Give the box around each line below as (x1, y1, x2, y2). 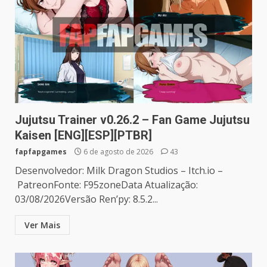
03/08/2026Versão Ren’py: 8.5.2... (15, 192, 158, 206)
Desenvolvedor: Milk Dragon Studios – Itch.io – (15, 163, 223, 177)
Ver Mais (24, 219, 60, 231)
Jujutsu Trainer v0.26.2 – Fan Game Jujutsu (15, 112, 250, 127)
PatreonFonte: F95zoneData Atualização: (15, 178, 198, 191)
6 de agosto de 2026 (82, 146, 155, 157)
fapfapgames (15, 146, 67, 157)
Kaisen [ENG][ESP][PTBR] (15, 128, 152, 142)
